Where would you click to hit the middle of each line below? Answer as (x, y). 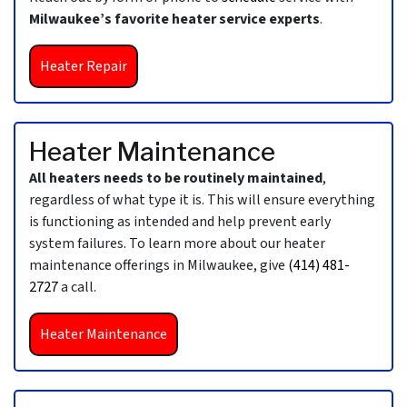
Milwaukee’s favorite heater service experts (174, 20)
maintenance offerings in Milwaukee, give (159, 266)
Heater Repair (84, 67)
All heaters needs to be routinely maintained (176, 179)
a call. (77, 288)
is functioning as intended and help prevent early (180, 222)
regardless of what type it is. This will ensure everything (202, 200)
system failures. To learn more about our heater (177, 244)
